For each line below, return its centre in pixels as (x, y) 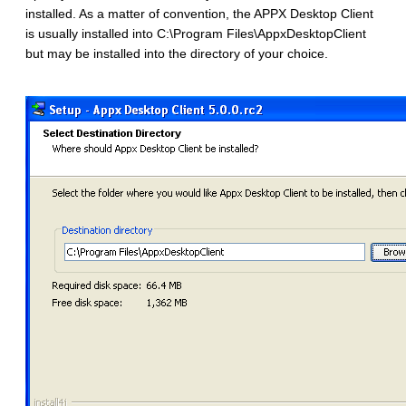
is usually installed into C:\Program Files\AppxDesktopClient (196, 34)
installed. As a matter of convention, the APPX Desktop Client (199, 14)
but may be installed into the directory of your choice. (177, 54)
